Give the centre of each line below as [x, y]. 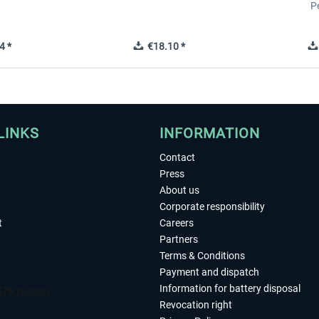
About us [179, 190]
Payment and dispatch [209, 272]
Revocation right [196, 305]
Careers [177, 223]
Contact [177, 157]
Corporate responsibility [212, 206]
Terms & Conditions [202, 256]
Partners [179, 239]
